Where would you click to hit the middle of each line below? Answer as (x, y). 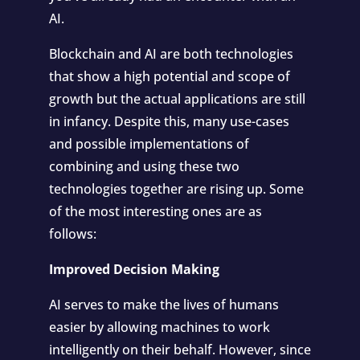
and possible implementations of (149, 144)
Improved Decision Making (134, 269)
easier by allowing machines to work (159, 327)
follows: (72, 234)
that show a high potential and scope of (169, 76)
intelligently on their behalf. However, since (180, 350)
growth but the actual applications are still (177, 99)
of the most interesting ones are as (155, 211)
